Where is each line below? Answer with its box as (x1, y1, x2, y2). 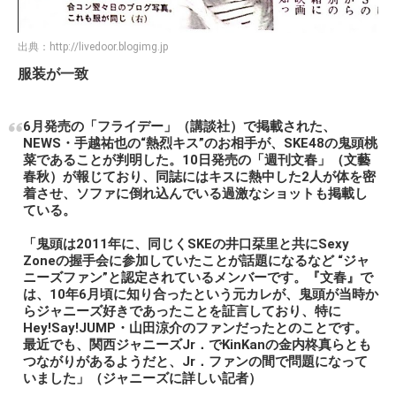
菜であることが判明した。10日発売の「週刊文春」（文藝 (23, 152, 370, 169)
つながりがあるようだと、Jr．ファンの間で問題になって (23, 354, 368, 370)
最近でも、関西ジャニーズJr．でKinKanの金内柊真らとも (23, 337, 371, 354)
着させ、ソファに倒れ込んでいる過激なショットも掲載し (23, 186, 368, 202)
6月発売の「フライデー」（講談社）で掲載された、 (23, 118, 336, 135)
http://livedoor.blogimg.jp (49, 41, 168, 54)
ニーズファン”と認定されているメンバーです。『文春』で (23, 270, 373, 286)
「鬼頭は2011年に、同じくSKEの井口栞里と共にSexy (23, 236, 349, 253)
